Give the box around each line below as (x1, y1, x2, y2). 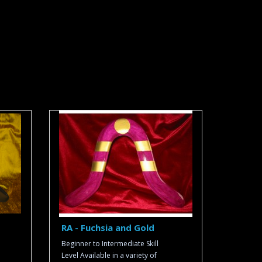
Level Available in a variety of (61, 250, 157, 260)
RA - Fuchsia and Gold (61, 222, 154, 233)
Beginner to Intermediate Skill (61, 239, 158, 249)
